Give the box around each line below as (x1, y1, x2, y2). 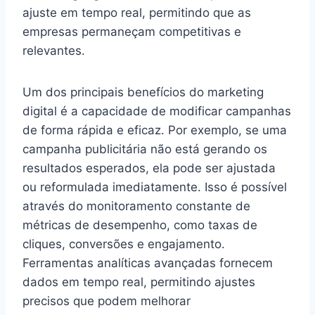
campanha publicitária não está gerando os (22, 141, 267, 156)
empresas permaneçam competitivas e (22, 24, 241, 39)
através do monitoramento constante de (22, 198, 250, 213)
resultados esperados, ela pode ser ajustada (22, 160, 276, 175)
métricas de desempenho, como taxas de (22, 217, 257, 232)
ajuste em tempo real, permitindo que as (22, 5, 251, 20)
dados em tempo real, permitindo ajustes (22, 274, 255, 289)
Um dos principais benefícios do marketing (22, 84, 264, 99)
